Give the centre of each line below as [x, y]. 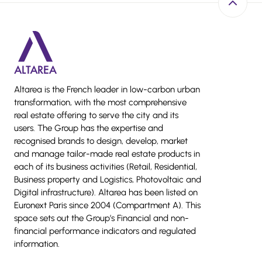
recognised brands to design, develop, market [101, 141]
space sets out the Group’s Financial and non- [101, 218]
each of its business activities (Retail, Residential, [106, 166]
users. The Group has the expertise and [89, 128]
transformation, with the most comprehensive [100, 102]
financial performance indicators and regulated [105, 231]
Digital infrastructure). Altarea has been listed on [106, 192]
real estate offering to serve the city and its [96, 115]
